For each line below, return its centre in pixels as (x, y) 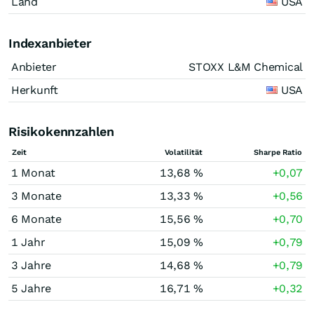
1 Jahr (28, 242)
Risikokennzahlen (62, 131)
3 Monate (36, 196)
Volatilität (184, 152)
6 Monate (36, 219)
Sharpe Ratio (278, 152)
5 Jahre (31, 288)
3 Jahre (31, 265)
